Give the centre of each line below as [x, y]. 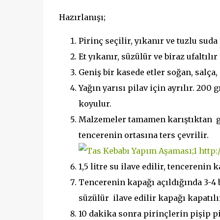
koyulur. [95, 104]
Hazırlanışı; [82, 17]
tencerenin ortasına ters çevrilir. [143, 135]
